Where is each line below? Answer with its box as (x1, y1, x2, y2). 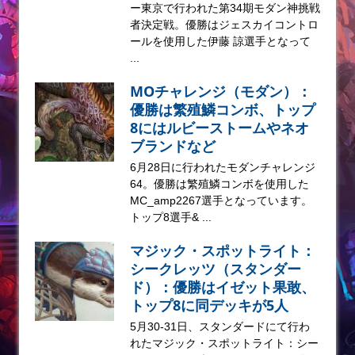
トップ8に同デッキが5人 (130, 295, 288, 315)
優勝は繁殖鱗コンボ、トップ (130, 99, 315, 119)
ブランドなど (130, 136, 216, 155)
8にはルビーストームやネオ (130, 117, 309, 137)
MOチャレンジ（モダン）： (130, 81, 311, 101)
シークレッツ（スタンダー (130, 258, 301, 278)
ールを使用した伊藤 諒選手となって (130, 34, 311, 48)
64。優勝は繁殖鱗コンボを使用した (130, 177, 309, 190)
